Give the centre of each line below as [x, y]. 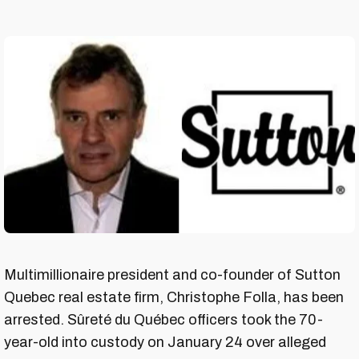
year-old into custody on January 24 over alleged [165, 343]
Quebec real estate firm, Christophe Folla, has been [174, 298]
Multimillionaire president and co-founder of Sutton [172, 275]
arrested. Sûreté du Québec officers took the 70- [163, 320]
